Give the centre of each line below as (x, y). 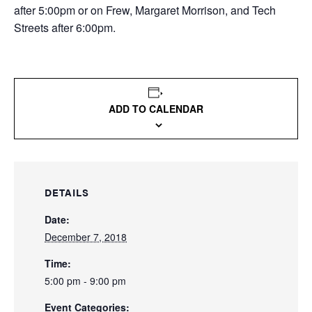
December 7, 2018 (86, 237)
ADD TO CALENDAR (156, 109)
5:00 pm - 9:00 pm (85, 281)
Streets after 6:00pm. (65, 28)
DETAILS (67, 193)
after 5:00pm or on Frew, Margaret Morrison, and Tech (145, 10)
